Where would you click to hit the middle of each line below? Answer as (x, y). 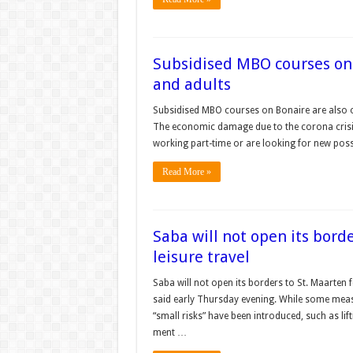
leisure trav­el (201, 257)
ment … (169, 333)
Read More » (186, 172)
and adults (191, 84)
